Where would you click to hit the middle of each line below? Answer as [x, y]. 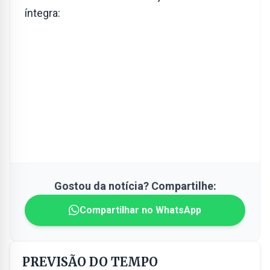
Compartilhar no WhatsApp [140, 210]
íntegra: [42, 13]
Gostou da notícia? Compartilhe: [135, 186]
